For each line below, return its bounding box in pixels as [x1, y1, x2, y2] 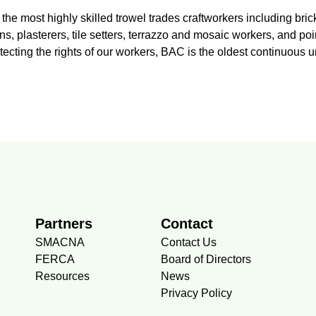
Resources [35, 269, 90, 282]
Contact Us [161, 236, 217, 248]
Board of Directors [161, 253, 251, 265]
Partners [35, 215, 92, 231]
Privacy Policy [161, 286, 232, 299]
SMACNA [35, 236, 85, 248]
